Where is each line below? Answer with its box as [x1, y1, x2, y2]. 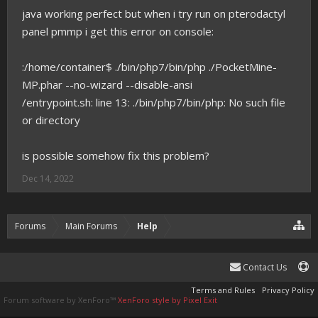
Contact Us [241, 261, 287, 273]
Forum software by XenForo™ [4, 295, 118, 305]
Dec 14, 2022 [22, 172, 74, 185]
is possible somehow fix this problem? [22, 148, 209, 163]
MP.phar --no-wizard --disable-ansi [22, 77, 192, 92]
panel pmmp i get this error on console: [22, 24, 214, 38]
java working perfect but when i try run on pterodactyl [22, 6, 285, 21]
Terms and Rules [191, 285, 255, 295]
